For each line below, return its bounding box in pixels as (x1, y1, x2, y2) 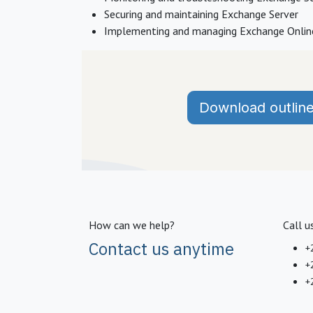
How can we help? (89, 218, 175, 232)
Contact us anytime (89, 238, 234, 260)
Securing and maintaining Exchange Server (104, 7, 298, 21)
